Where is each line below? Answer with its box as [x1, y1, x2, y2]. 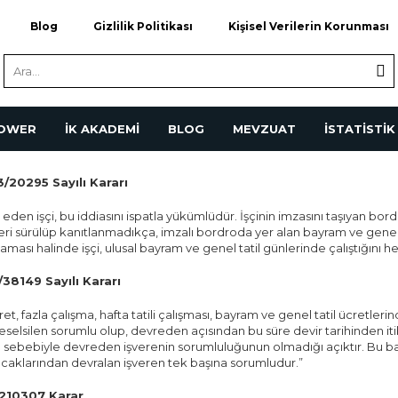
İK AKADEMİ [65, 122, 139, 136]
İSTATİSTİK [324, 122, 395, 136]
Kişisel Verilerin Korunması [227, 20, 389, 33]
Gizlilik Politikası [92, 20, 193, 33]
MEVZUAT [233, 122, 296, 136]
